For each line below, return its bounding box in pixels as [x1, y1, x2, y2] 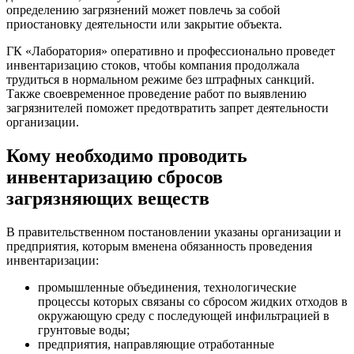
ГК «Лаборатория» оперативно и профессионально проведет [6, 44, 335, 58]
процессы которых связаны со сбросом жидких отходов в [38, 294, 348, 308]
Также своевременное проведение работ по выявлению [6, 87, 307, 101]
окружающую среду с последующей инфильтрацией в [38, 308, 330, 322]
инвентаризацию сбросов [6, 166, 223, 187]
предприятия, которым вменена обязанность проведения [6, 239, 312, 253]
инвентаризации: [6, 253, 99, 267]
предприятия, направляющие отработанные [38, 337, 274, 351]
